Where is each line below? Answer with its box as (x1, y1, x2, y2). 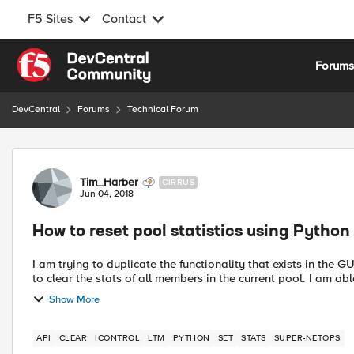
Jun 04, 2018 (80, 188, 134, 200)
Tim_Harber (80, 175, 138, 189)
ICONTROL (95, 333, 140, 343)
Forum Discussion (10, 147, 182, 167)
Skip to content (28, 50, 108, 64)
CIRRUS (162, 177, 194, 187)
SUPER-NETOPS (273, 333, 341, 343)
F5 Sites (28, 11, 73, 27)
